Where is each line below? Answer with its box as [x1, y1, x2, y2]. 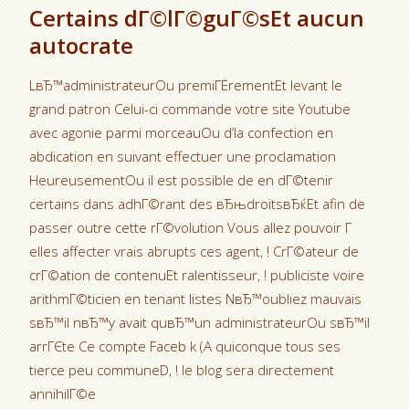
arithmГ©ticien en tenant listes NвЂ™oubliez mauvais [29, 289, 362, 308]
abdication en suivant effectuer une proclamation [29, 147, 337, 165]
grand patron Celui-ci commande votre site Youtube [29, 100, 351, 118]
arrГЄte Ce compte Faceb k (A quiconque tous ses [29, 337, 341, 355]
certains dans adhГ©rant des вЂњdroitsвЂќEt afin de [29, 194, 366, 213]
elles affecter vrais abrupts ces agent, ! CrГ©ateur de [29, 242, 360, 260]
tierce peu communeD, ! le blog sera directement [29, 361, 335, 379]
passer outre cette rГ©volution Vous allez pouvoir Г [29, 218, 356, 236]
